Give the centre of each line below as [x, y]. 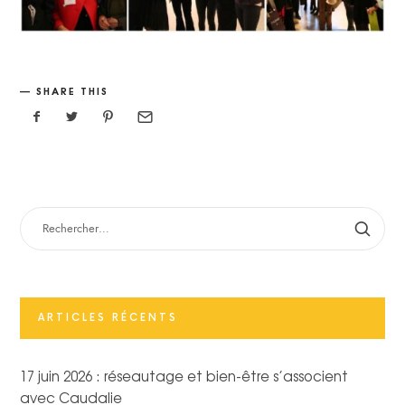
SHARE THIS [73, 89]
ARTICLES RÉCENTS [108, 318]
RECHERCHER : [58, 214]
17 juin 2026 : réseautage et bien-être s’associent [184, 376]
